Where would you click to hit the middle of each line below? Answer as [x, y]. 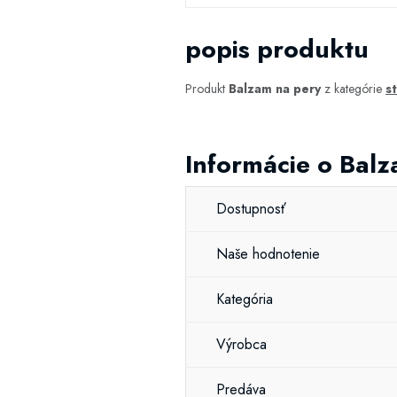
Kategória [245, 299]
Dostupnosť [251, 209]
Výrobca [241, 344]
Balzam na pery [275, 89]
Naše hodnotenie [268, 254]
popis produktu [277, 49]
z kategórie [353, 89]
